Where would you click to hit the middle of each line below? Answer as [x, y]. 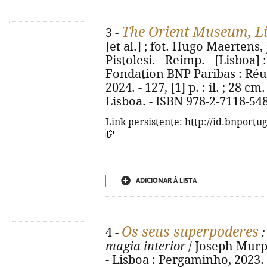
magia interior [145, 246]
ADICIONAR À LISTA [166, 181]
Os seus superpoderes [190, 232]
